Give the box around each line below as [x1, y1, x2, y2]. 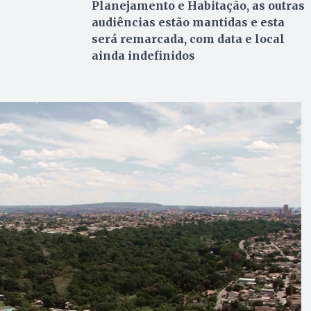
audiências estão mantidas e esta [91, 15, 285, 29]
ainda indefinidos [91, 48, 195, 62]
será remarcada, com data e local [91, 31, 285, 46]
